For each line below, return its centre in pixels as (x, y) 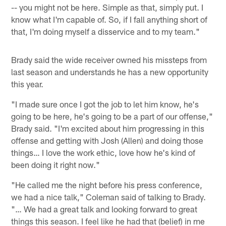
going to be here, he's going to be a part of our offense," (112, 116)
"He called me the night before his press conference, (107, 185)
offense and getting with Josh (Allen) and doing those (107, 140)
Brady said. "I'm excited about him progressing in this (108, 128)
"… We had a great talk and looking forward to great (104, 209)
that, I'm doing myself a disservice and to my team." (106, 32)
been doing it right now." (56, 165)
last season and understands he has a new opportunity (110, 72)
